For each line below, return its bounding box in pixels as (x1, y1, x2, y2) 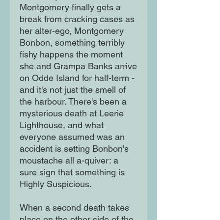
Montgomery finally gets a (20, 2, 121, 13)
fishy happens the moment (20, 49, 123, 60)
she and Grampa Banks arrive (20, 61, 137, 72)
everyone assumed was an (20, 132, 125, 142)
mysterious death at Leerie (20, 108, 124, 119)
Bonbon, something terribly (20, 37, 125, 48)
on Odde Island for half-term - (20, 73, 135, 83)
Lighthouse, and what (20, 120, 104, 131)
